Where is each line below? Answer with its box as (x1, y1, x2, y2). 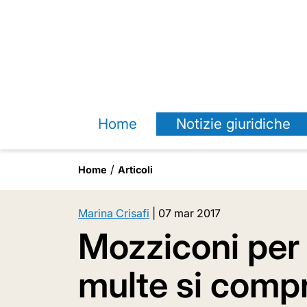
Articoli (118, 164, 153, 175)
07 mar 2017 (158, 206, 221, 220)
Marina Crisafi (78, 206, 149, 220)
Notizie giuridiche (175, 115, 291, 132)
